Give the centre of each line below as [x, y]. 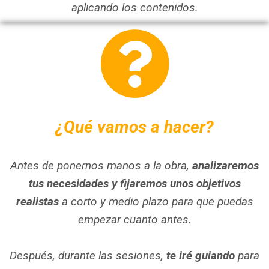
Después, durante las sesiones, [88, 255]
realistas [37, 201]
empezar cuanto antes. [134, 219]
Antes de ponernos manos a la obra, [101, 165]
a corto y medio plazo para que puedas [156, 201]
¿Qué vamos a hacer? [134, 127]
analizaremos [225, 165]
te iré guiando [202, 255]
